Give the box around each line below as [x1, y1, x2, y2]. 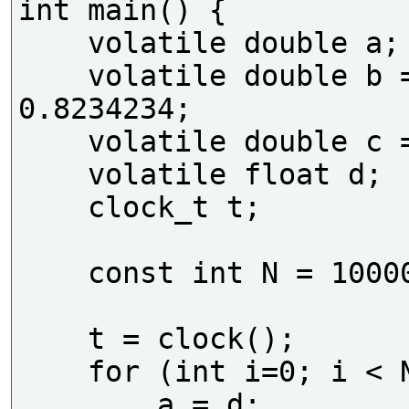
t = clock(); [17, 321, 88, 355]
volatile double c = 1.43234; [17, 124, 88, 158]
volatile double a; [17, 26, 88, 59]
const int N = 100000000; [17, 256, 88, 289]
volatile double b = [17, 58, 88, 92]
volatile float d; [17, 157, 88, 191]
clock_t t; [17, 190, 88, 224]
